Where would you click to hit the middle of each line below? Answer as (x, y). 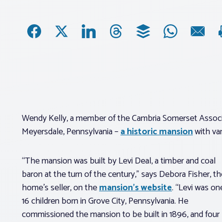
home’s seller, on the (60, 188)
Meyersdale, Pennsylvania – (71, 132)
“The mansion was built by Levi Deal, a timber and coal (119, 161)
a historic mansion (157, 132)
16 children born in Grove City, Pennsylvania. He (105, 201)
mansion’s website (136, 188)
